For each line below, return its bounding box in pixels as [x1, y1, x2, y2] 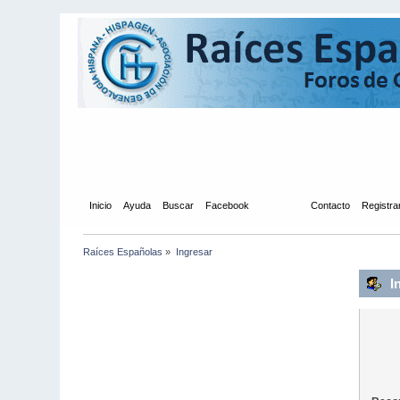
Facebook [204, 199, 249, 211]
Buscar [162, 199, 194, 211]
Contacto [310, 199, 350, 211]
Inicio [88, 199, 112, 211]
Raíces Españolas [83, 246, 163, 257]
